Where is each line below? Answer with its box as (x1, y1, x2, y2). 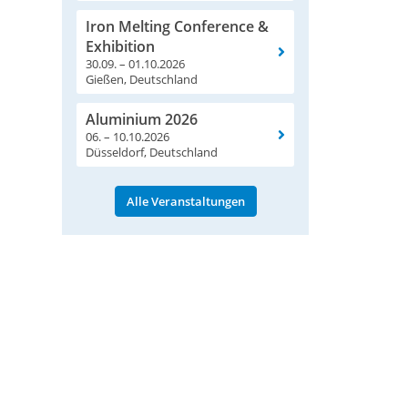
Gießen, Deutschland (86, 71, 198, 88)
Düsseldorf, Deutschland (86, 144, 218, 161)
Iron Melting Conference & (86, 16, 269, 37)
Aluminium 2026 (86, 109, 198, 130)
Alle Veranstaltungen (126, 193, 245, 210)
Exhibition (86, 36, 155, 57)
